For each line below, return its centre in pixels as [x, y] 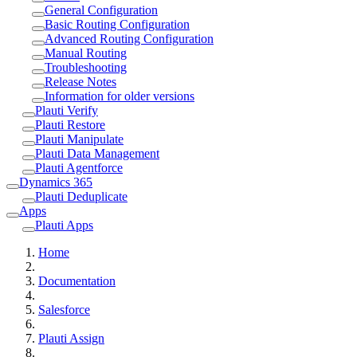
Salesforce [64, 309]
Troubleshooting [86, 67]
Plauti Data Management [97, 153]
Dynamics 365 [56, 182]
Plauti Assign [71, 338]
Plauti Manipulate [79, 139]
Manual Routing [86, 53]
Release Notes [80, 81]
